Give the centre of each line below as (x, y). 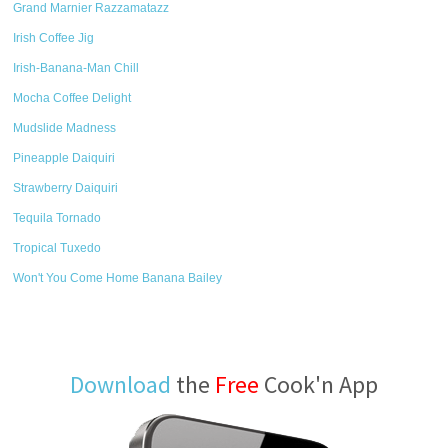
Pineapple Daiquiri (64, 158)
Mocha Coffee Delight (72, 98)
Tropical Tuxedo (57, 248)
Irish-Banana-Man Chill (76, 68)
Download (120, 384)
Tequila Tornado (57, 218)
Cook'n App (318, 384)
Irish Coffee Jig (54, 38)
